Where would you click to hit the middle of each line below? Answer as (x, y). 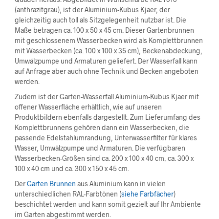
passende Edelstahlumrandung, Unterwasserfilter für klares (106, 138)
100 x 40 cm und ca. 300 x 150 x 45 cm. (72, 168)
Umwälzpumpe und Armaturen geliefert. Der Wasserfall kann (106, 61)
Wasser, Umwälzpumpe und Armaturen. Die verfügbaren (100, 148)
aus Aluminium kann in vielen (121, 184)
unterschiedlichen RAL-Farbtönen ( (68, 194)
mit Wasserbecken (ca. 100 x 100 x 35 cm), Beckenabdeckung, (109, 51)
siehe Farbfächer (147, 194)
